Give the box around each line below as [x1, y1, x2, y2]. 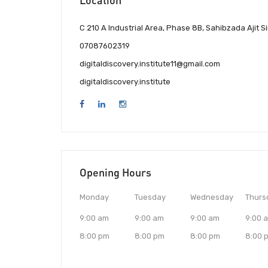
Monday [80, 193, 109, 202]
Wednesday [190, 193, 233, 202]
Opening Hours [80, 166, 151, 179]
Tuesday [135, 193, 166, 202]
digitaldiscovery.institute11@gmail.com [80, 59, 220, 69]
